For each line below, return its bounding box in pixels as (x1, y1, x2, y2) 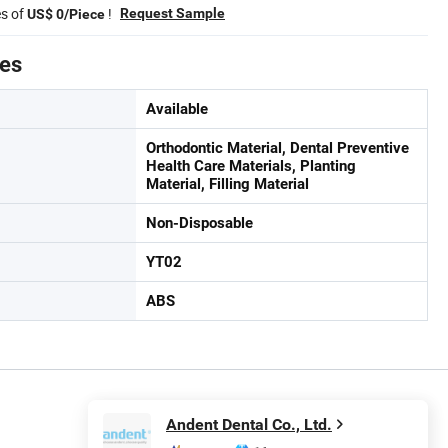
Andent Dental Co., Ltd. (166, 415, 332, 435)
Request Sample (120, 4, 225, 21)
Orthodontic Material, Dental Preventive (146, 138, 409, 157)
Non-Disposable (146, 213, 253, 232)
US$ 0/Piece (27, 5, 105, 22)
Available (146, 99, 208, 118)
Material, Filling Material (146, 174, 309, 193)
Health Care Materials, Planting (146, 156, 356, 175)
